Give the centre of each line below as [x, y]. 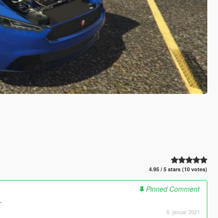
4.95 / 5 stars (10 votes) [178, 169]
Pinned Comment [173, 189]
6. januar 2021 [183, 212]
